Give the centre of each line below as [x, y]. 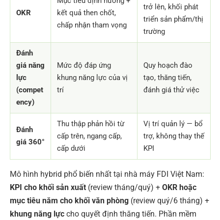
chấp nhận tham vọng [92, 25]
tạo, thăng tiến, [167, 77]
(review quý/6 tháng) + [169, 200]
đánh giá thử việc [171, 90]
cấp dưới [71, 148]
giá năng [30, 65]
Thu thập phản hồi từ [91, 124]
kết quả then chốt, [86, 13]
